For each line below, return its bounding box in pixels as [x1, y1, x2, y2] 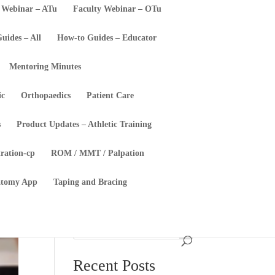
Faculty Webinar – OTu [73, 4, 162, 14]
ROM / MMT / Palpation [51, 149, 145, 158]
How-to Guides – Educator [57, 33, 157, 42]
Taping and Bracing [53, 177, 128, 187]
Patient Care [87, 91, 134, 100]
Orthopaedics [21, 91, 71, 100]
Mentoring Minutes [9, 62, 82, 71]
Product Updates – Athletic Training [17, 120, 152, 129]
